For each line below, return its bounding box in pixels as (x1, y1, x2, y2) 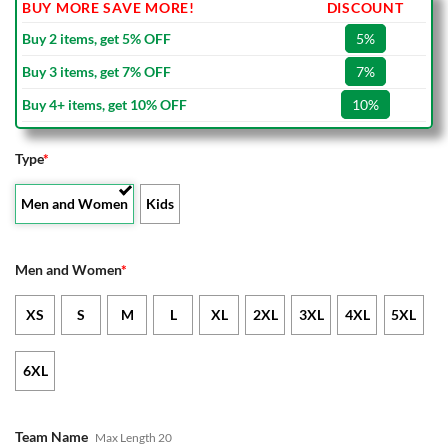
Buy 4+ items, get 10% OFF (22, 96, 187, 114)
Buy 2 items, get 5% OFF (22, 30, 171, 48)
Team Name (15, 427, 88, 445)
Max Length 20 (95, 429, 173, 445)
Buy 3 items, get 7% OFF (22, 63, 171, 81)
